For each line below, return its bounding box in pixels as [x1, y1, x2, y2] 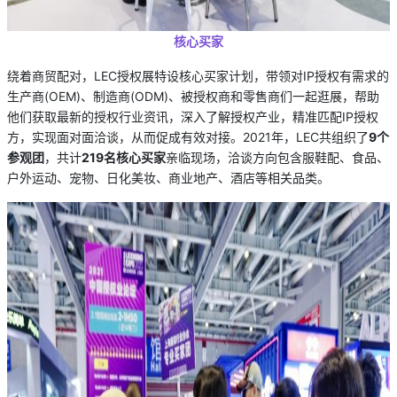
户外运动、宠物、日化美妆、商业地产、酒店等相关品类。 [7, 169, 330, 185]
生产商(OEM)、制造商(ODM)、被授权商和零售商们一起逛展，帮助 [7, 88, 379, 104]
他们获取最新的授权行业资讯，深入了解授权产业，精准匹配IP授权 [7, 108, 378, 124]
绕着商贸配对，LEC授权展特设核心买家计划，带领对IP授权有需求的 [7, 67, 389, 83]
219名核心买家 [82, 149, 166, 165]
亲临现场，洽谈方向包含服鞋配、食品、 [166, 149, 389, 165]
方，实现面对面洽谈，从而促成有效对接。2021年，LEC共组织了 [7, 128, 369, 144]
